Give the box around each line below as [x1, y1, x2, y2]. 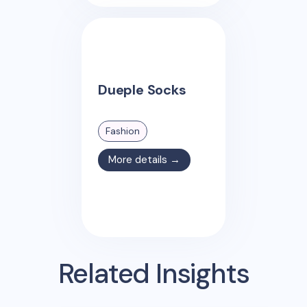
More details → [108, 152, 180, 167]
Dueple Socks [98, 80, 186, 99]
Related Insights [58, 256, 249, 292]
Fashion [106, 124, 140, 137]
